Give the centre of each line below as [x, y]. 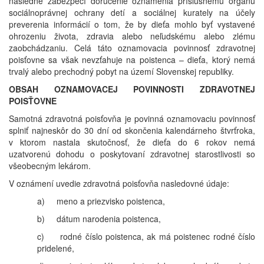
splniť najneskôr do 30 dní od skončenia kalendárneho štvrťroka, [132, 131]
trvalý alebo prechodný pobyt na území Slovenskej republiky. [121, 72]
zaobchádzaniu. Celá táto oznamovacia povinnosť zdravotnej [132, 48]
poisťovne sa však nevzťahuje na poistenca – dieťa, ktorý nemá [132, 60]
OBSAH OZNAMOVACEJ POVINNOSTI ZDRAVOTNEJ [132, 89]
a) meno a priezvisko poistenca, [101, 201]
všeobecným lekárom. [50, 166]
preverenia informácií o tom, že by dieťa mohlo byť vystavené [132, 24]
